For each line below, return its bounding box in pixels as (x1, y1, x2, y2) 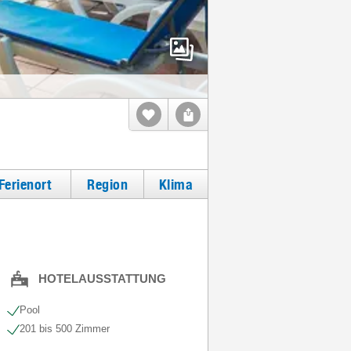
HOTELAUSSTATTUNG (38, 272, 166, 285)
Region (87, 175, 128, 193)
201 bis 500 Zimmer (19, 323, 110, 335)
